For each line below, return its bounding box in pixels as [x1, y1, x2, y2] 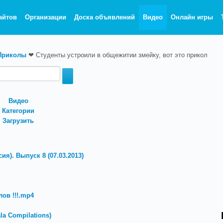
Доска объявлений [74, 13, 135, 21]
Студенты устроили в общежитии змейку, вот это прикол [36, 51, 208, 59]
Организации [25, 13, 67, 21]
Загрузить [2, 117, 34, 124]
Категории [2, 107, 34, 114]
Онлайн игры [171, 13, 214, 21]
